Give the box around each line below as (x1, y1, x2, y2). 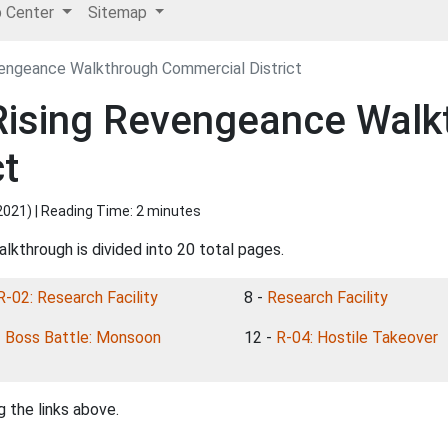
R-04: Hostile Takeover (276, 328, 438, 347)
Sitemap (87, 3, 151, 22)
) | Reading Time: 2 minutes (27, 203, 201, 219)
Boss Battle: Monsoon (5, 328, 161, 347)
